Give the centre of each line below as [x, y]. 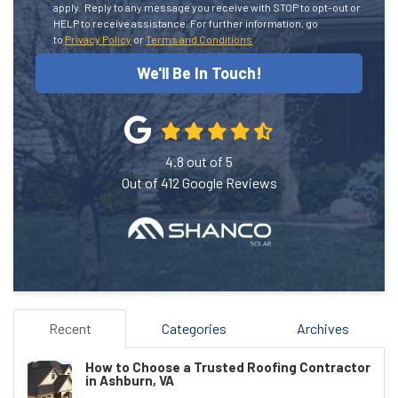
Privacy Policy [98, 39]
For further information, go [254, 23]
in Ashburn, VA [130, 380]
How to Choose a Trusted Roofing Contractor [228, 367]
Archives [323, 328]
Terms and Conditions [199, 39]
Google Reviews [228, 183]
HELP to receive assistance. [122, 23]
